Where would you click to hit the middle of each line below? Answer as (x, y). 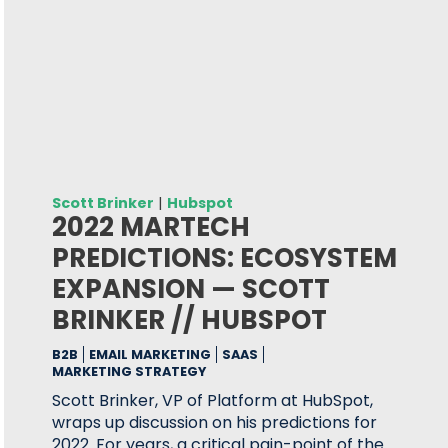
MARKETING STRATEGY (129, 371)
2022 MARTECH (151, 227)
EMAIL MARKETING (150, 354)
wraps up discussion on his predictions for (215, 422)
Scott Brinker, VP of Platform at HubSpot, (213, 400)
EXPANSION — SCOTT (191, 289)
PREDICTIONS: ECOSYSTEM (225, 258)
